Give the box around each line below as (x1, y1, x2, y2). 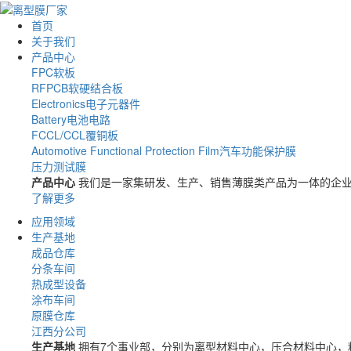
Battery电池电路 (31, 111, 110, 128)
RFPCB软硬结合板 (31, 80, 123, 96)
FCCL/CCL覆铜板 (31, 127, 118, 143)
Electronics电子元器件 (31, 96, 140, 112)
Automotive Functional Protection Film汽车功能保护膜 (31, 143, 296, 159)
